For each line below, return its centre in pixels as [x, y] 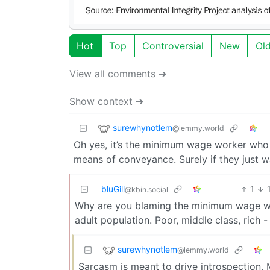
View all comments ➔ [118, 73]
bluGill [113, 189]
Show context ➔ [106, 101]
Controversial [173, 46]
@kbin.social [146, 189]
